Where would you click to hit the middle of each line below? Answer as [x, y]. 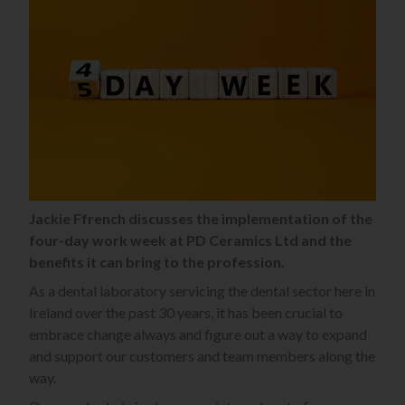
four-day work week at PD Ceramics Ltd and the [190, 240]
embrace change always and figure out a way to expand [198, 334]
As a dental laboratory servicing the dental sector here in [202, 291]
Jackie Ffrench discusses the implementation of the [201, 219]
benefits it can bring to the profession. [157, 262]
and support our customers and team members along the [202, 356]
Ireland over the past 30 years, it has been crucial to [186, 313]
